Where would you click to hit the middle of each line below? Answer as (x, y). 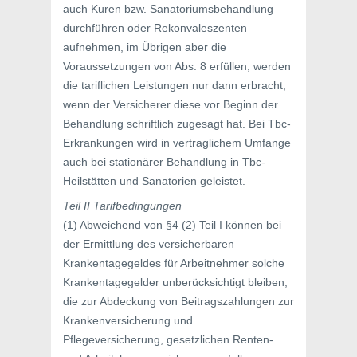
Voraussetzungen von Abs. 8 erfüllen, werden (177, 66)
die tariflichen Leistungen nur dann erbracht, (175, 85)
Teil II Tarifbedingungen (122, 206)
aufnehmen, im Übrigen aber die (145, 47)
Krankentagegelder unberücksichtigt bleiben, (175, 282)
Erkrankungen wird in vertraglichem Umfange (177, 143)
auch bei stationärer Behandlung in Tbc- (164, 162)
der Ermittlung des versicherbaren (149, 244)
